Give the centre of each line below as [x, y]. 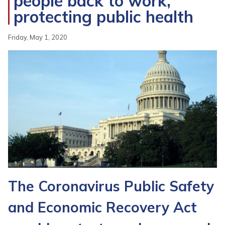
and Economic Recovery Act [102, 207]
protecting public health [103, 17]
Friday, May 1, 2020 [38, 37]
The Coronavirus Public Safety [111, 186]
